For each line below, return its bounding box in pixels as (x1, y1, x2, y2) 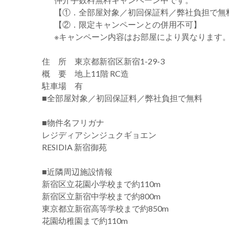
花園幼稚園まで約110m (42, 216, 128, 225)
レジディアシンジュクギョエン (42, 130, 156, 140)
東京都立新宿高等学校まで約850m (42, 203, 169, 213)
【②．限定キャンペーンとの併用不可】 (54, 19, 201, 29)
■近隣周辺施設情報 (42, 167, 112, 176)
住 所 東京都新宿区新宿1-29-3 (42, 56, 165, 66)
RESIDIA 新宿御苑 (42, 142, 107, 152)
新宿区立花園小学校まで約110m (42, 179, 161, 189)
